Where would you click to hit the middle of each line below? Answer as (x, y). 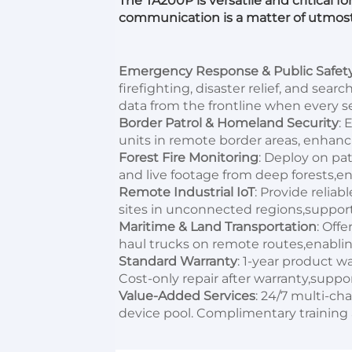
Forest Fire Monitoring (189, 158)
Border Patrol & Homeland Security (229, 123)
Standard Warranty (178, 261)
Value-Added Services (187, 296)
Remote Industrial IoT (187, 192)
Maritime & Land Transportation (218, 227)
